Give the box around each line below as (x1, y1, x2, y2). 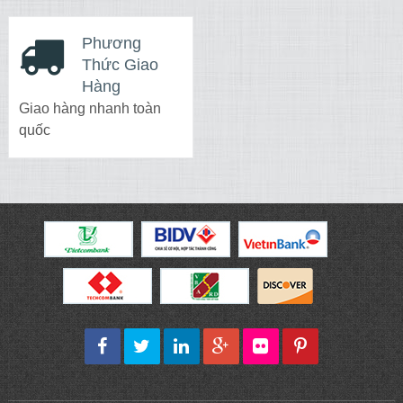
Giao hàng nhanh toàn (18, 101, 161, 117)
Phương (81, 34, 141, 53)
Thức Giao (81, 56, 158, 75)
